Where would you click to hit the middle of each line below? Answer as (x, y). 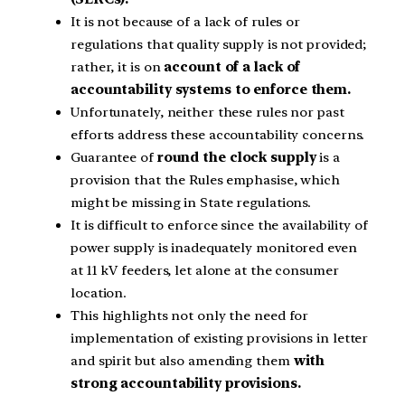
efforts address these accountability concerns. (218, 135)
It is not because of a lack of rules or (186, 22)
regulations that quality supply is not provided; (219, 45)
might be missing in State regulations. (191, 203)
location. (99, 293)
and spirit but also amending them (182, 361)
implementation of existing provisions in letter (220, 339)
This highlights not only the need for (190, 316)
